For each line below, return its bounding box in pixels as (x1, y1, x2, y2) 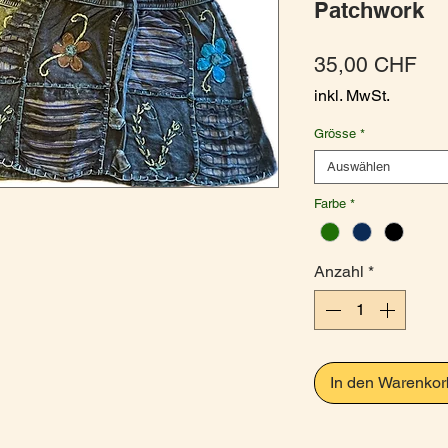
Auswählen (327, 159, 390, 175)
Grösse (314, 126, 356, 142)
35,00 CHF (314, 52, 417, 78)
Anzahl (314, 262, 364, 282)
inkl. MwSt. (314, 86, 390, 106)
